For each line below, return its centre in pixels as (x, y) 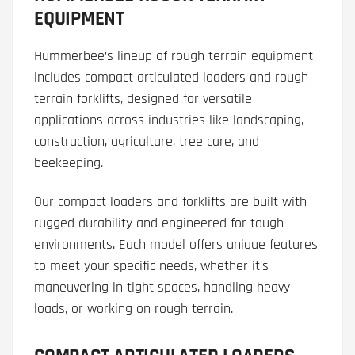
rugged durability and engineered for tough (159, 223)
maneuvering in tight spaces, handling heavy (162, 288)
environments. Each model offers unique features (176, 245)
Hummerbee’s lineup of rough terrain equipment (174, 56)
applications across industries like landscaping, (169, 120)
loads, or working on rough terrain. (134, 309)
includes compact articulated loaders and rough (171, 78)
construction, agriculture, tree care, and (147, 142)
